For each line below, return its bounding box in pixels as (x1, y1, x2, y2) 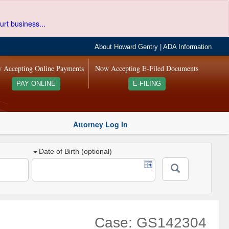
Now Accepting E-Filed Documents (95, 63, 199, 73)
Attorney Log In (73, 119, 128, 129)
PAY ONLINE (16, 80, 56, 87)
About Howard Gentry (95, 43, 158, 51)
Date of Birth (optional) (39, 147, 112, 156)
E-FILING (132, 80, 161, 87)
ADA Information (163, 43, 212, 51)
